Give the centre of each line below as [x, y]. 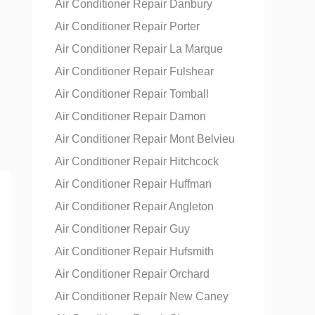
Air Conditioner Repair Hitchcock [137, 161]
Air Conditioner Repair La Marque [139, 49]
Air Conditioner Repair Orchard [132, 274]
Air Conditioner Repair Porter [127, 26]
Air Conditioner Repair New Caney [142, 296]
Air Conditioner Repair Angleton [134, 206]
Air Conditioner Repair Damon [130, 116]
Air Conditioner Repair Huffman [133, 184]
